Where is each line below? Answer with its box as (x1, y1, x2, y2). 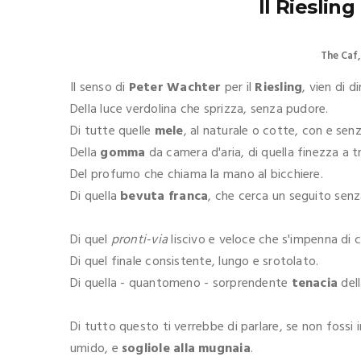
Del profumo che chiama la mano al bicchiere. (70, 164, 323, 186)
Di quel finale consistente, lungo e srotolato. (70, 251, 319, 273)
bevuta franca (120, 186, 209, 208)
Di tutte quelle (70, 121, 155, 143)
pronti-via (110, 230, 168, 251)
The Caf (321, 48, 358, 65)
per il (221, 77, 255, 99)
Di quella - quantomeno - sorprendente (70, 273, 292, 295)
